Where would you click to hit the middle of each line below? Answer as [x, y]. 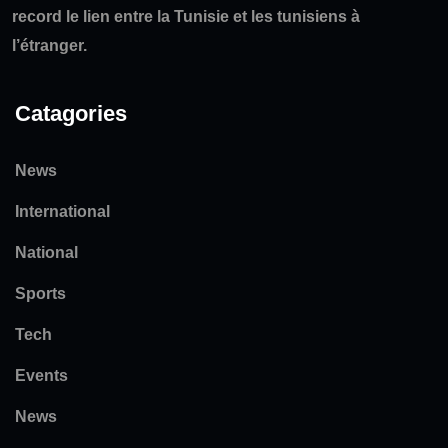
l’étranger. [49, 46]
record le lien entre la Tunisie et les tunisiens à [186, 17]
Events [41, 376]
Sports [40, 294]
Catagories [71, 114]
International [62, 212]
